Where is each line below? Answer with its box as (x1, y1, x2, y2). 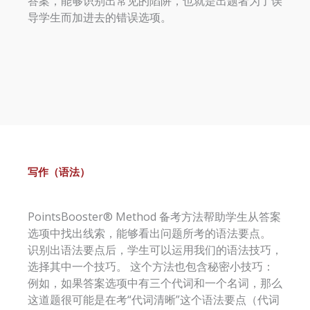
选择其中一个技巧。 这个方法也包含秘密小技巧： (28, 258, 274, 274)
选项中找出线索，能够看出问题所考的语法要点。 (28, 225, 271, 241)
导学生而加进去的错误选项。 (28, 9, 172, 25)
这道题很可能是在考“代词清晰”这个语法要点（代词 (28, 291, 280, 307)
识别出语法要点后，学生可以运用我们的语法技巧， (28, 241, 282, 257)
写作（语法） (28, 164, 90, 179)
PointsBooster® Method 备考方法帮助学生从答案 (28, 208, 281, 224)
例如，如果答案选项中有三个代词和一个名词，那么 (28, 275, 282, 291)
